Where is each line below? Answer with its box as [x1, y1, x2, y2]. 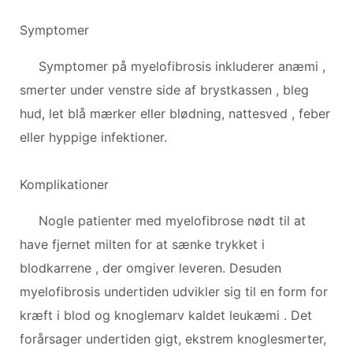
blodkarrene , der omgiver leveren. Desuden [20, 259, 281, 276]
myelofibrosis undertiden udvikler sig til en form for [20, 283, 328, 299]
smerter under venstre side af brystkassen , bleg [20, 81, 309, 98]
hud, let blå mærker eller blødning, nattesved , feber [20, 105, 330, 121]
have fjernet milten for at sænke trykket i [20, 236, 265, 252]
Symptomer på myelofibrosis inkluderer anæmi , [39, 58, 325, 74]
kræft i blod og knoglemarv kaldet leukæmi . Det [20, 307, 312, 323]
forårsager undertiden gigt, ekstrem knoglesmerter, [20, 330, 326, 347]
